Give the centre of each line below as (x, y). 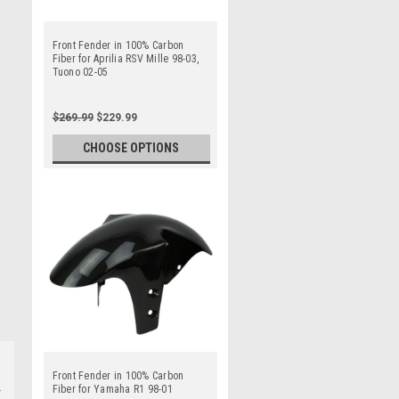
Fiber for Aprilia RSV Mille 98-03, (125, 58)
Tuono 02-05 (80, 72)
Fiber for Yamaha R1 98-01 (112, 389)
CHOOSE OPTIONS (131, 147)
